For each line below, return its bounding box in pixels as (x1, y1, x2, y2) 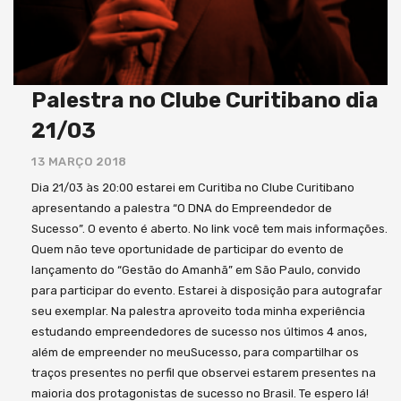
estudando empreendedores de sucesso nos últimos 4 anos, (31, 325, 367, 338)
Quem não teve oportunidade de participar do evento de (31, 243, 344, 256)
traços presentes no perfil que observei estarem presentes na (31, 366, 376, 380)
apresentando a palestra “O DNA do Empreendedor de (31, 201, 332, 215)
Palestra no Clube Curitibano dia (31, 88, 379, 113)
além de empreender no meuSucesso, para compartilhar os (31, 346, 359, 359)
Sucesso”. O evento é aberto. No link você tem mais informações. (31, 222, 388, 235)
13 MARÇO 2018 (31, 155, 127, 168)
